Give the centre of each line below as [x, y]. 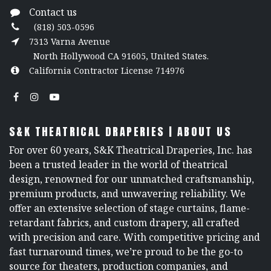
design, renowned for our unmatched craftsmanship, [132, 179]
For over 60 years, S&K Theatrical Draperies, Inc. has [131, 150]
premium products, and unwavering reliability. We [127, 193]
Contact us [53, 12]
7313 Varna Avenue [70, 42]
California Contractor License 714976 [106, 71]
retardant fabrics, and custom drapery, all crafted [124, 222]
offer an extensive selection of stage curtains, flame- [129, 208]
